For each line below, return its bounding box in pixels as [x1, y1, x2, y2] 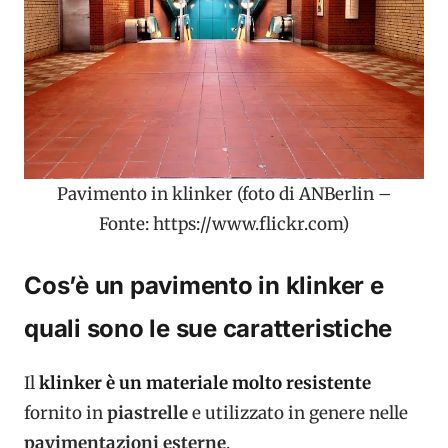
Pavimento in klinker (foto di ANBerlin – [57, 182, 391, 205]
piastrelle [107, 402, 192, 424]
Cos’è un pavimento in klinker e [24, 271, 384, 300]
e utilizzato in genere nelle [192, 402, 408, 424]
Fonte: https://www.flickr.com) [99, 212, 349, 235]
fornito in [24, 402, 107, 424]
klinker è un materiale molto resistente [39, 372, 371, 394]
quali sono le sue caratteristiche [24, 314, 393, 343]
